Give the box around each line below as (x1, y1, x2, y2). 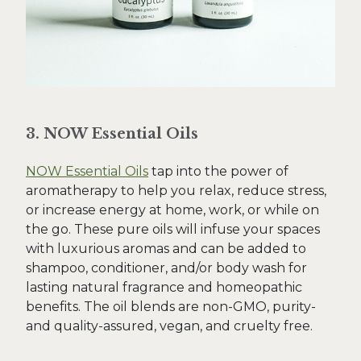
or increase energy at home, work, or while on (26, 202, 319, 218)
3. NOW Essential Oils (26, 125, 198, 143)
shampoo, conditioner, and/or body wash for (26, 260, 307, 276)
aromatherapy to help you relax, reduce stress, (26, 183, 326, 198)
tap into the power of (148, 164, 288, 179)
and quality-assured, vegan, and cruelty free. (26, 318, 313, 334)
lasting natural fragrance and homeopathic (26, 280, 302, 295)
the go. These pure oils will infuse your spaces (26, 222, 320, 237)
